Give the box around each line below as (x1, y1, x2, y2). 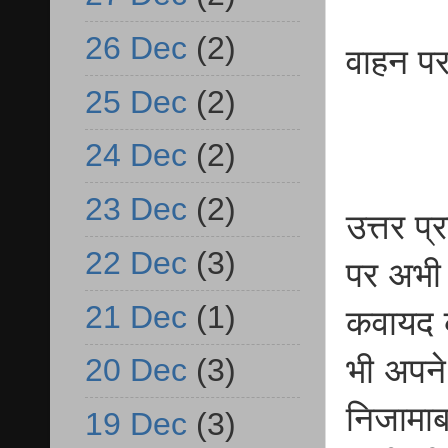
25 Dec (85, 83, 187, 120)
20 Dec (85, 352, 187, 389)
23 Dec (85, 191, 187, 228)
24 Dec (85, 137, 187, 174)
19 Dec (85, 406, 187, 443)
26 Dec (85, 29, 187, 66)
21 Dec (85, 298, 187, 335)
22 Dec (85, 244, 187, 281)
